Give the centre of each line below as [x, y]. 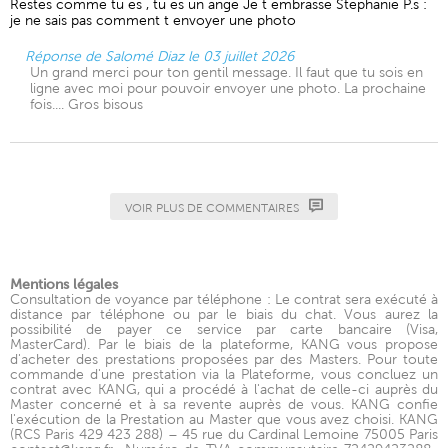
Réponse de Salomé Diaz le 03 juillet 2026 [159, 56]
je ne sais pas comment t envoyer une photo [153, 20]
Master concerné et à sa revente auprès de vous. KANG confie [224, 404]
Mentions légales [64, 284]
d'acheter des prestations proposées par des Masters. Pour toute [224, 359]
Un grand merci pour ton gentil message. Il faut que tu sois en [226, 72]
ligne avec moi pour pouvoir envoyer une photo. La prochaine [228, 88]
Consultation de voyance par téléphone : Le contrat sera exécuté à [224, 299]
